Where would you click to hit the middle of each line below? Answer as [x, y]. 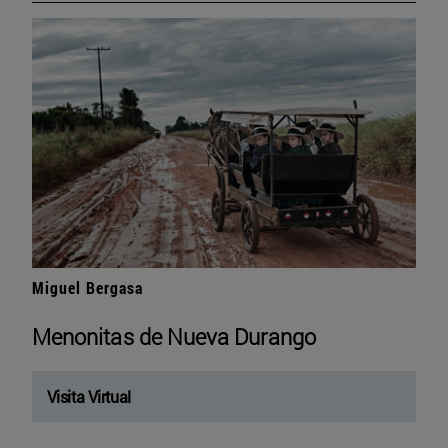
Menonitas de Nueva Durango [174, 337]
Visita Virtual [89, 397]
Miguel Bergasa [87, 288]
